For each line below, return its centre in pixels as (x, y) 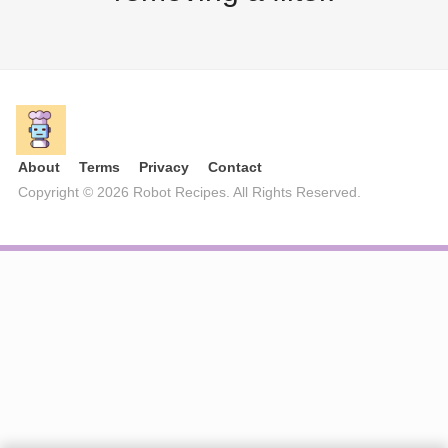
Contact (235, 167)
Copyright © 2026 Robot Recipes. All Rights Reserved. (197, 192)
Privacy (164, 167)
